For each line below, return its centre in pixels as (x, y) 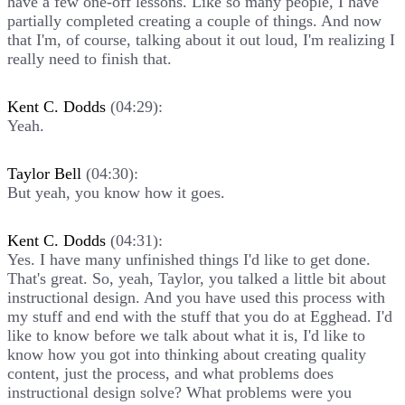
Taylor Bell (44, 173)
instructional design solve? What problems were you (179, 392)
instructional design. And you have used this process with (196, 297)
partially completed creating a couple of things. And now (194, 20)
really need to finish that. (89, 58)
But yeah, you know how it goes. (116, 192)
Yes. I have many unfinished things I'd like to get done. (189, 259)
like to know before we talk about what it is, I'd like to (186, 335)
